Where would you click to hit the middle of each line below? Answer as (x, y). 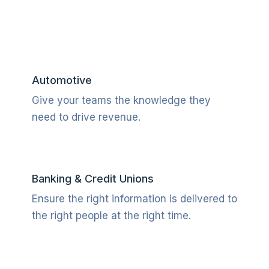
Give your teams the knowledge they (121, 100)
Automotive (62, 80)
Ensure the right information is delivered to (134, 199)
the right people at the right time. (111, 216)
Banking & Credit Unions (92, 179)
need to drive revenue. (86, 117)
